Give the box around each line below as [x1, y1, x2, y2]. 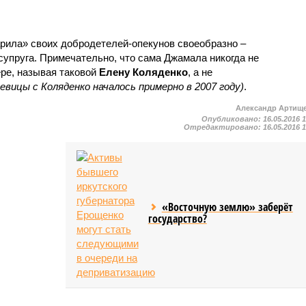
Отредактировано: [184, 122, 264, 131]
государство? [148, 210, 207, 226]
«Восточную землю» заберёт [161, 199, 293, 214]
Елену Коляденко [98, 66, 188, 78]
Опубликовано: [201, 114, 264, 123]
